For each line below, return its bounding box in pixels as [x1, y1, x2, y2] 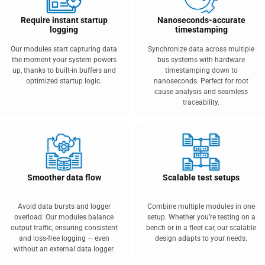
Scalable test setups [163, 173, 240, 182]
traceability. [183, 98, 219, 106]
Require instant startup [20, 15, 108, 25]
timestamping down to [164, 66, 238, 75]
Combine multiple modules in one [147, 202, 255, 211]
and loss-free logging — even [18, 234, 109, 243]
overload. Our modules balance [14, 213, 114, 221]
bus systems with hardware [157, 56, 245, 64]
